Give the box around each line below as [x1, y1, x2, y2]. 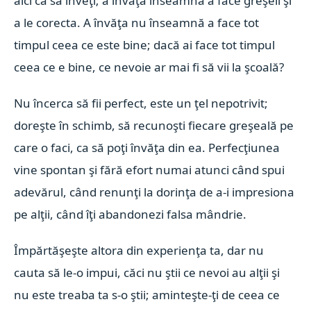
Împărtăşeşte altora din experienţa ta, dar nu [14, 242, 264, 258]
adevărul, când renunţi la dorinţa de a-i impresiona [14, 184, 295, 200]
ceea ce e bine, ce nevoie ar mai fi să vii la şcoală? [14, 59, 285, 75]
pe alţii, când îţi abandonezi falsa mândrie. [14, 206, 247, 222]
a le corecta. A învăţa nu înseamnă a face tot [14, 15, 260, 31]
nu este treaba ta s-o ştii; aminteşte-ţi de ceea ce [14, 287, 280, 303]
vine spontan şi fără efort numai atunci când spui [14, 162, 285, 178]
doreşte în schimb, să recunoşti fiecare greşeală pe [14, 117, 294, 133]
